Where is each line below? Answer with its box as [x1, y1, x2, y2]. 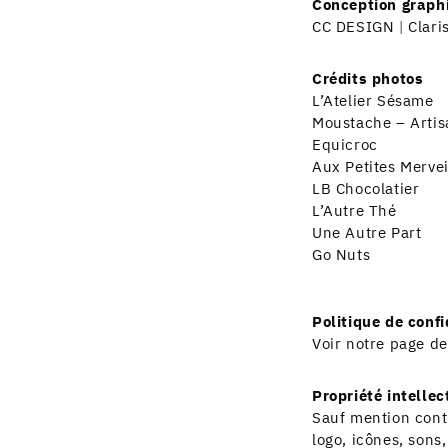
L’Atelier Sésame [311, 88, 434, 114]
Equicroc [311, 132, 378, 158]
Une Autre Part [311, 220, 422, 246]
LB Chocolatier [311, 176, 420, 202]
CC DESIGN [311, 14, 395, 40]
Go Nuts [311, 242, 371, 268]
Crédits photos [311, 66, 424, 92]
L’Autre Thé [311, 198, 397, 224]
